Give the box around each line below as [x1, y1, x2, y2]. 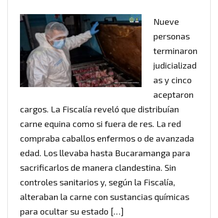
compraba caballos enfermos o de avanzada [20, 133, 194, 144]
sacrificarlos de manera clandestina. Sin [20, 162, 176, 173]
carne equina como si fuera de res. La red [20, 118, 181, 129]
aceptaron [153, 89, 194, 100]
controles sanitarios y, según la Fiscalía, [20, 177, 175, 188]
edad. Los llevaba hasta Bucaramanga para [20, 147, 190, 159]
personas [153, 31, 190, 42]
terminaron [153, 45, 198, 56]
